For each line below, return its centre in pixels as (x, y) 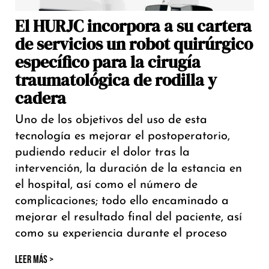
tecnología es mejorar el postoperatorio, (122, 137)
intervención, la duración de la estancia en (128, 169)
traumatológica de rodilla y (116, 80)
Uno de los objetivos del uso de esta (111, 120)
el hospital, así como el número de (106, 185)
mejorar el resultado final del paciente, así (128, 218)
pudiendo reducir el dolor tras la (102, 153)
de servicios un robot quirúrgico (134, 44)
